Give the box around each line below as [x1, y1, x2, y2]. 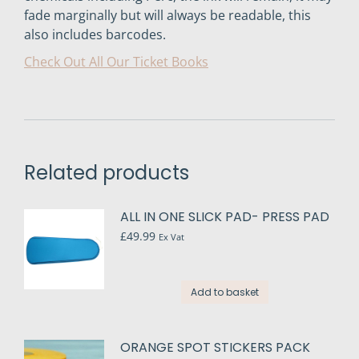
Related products [24, 159, 189, 187]
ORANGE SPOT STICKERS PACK [120, 338, 310, 357]
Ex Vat [159, 232, 184, 244]
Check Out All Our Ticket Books [24, 53, 208, 71]
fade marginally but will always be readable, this [24, 6, 311, 25]
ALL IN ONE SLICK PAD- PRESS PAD [120, 208, 329, 227]
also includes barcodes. [24, 26, 166, 44]
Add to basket [191, 285, 259, 300]
